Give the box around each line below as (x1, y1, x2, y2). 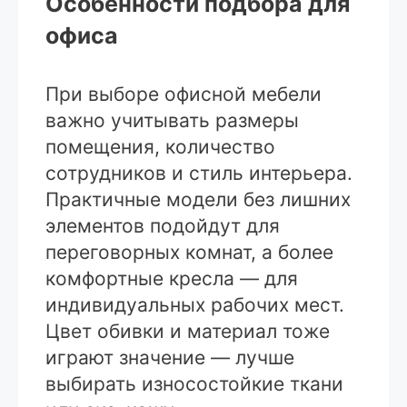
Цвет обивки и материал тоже (45, 319, 330, 342)
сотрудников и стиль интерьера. (45, 161, 352, 184)
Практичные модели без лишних (45, 187, 351, 211)
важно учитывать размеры (45, 108, 299, 132)
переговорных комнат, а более (45, 240, 333, 263)
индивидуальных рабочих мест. (45, 293, 344, 316)
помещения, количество (45, 134, 275, 158)
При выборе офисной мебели (45, 82, 322, 105)
